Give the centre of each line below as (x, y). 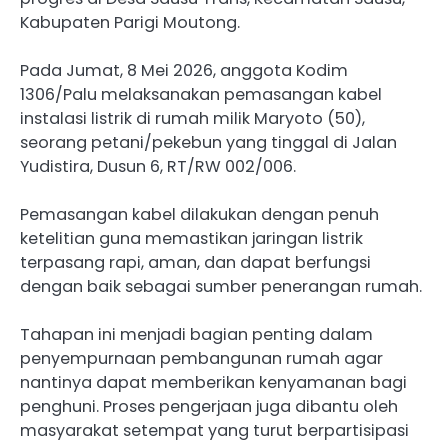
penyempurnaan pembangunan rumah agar (201, 359)
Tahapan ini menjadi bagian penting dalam (196, 335)
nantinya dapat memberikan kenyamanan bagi (213, 383)
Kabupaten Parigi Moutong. (130, 22)
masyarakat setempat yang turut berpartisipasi (214, 431)
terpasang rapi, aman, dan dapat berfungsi (195, 263)
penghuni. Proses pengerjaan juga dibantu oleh (209, 407)
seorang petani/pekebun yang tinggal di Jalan (208, 143)
